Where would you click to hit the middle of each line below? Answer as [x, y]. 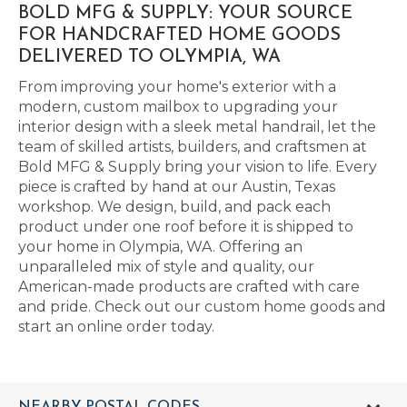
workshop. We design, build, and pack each [174, 207]
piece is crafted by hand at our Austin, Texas [177, 187]
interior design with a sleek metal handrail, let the [197, 127]
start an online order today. [116, 327]
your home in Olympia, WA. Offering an [160, 247]
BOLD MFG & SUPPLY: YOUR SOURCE [185, 14]
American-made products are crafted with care [189, 287]
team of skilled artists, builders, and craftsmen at [193, 147]
